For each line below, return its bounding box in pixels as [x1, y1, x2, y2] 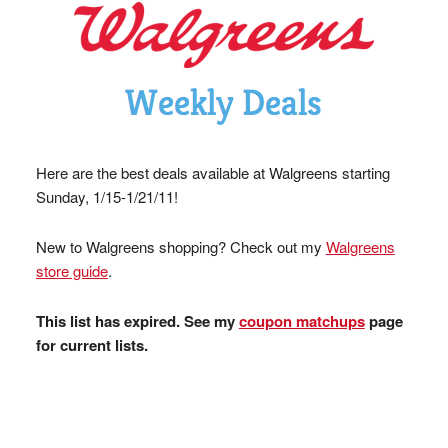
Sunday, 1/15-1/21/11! [35, 186, 178, 207]
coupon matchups [238, 310, 365, 332]
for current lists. [35, 334, 148, 356]
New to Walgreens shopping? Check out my [35, 236, 326, 257]
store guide [35, 260, 108, 281]
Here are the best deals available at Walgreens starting [35, 162, 390, 183]
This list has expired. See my [35, 310, 239, 332]
